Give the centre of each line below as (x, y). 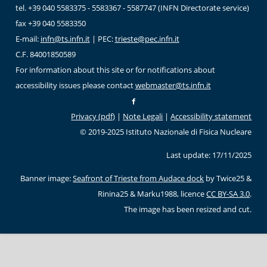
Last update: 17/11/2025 (209, 155)
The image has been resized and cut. (188, 209)
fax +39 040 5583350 (50, 24)
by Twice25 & (228, 178)
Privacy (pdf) (93, 117)
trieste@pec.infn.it (147, 39)
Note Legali (143, 117)
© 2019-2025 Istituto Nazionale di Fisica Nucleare (166, 132)
